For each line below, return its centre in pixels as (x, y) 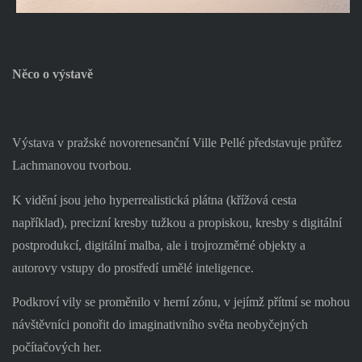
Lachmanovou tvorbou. (72, 165)
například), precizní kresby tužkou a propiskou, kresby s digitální (177, 222)
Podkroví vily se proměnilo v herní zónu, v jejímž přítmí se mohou (181, 302)
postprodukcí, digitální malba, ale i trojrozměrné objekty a (158, 245)
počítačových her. (57, 347)
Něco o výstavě (52, 74)
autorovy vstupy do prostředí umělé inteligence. (133, 267)
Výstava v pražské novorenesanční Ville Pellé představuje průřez (177, 142)
